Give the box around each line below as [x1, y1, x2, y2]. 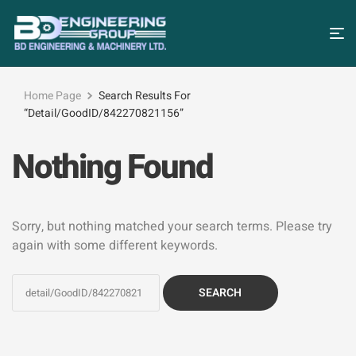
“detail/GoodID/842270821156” [24, 105, 184, 122]
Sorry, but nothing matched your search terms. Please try [12, 217, 332, 237]
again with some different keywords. [12, 236, 218, 256]
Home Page [24, 87, 81, 105]
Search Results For [99, 87, 191, 105]
